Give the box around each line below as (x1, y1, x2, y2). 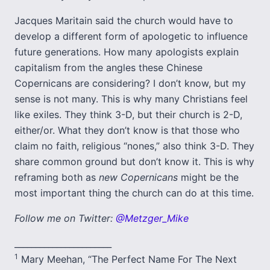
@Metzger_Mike (116, 212, 189, 224)
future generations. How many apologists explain (14, 46, 239, 58)
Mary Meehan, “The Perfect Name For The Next (18, 253, 237, 265)
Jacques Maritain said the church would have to (14, 14, 233, 27)
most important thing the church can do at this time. (14, 187, 254, 199)
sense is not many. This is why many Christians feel (14, 93, 248, 105)
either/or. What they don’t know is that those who (14, 124, 240, 136)
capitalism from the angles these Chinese (14, 61, 202, 74)
